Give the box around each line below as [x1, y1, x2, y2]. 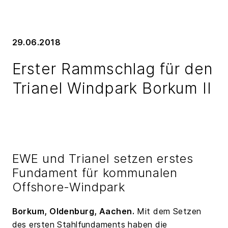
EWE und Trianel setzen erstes [12, 151, 193, 166]
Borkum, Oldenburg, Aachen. [12, 206, 135, 216]
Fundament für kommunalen [12, 165, 178, 180]
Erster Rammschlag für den [12, 59, 214, 78]
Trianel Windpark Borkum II [12, 78, 212, 97]
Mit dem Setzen [134, 206, 202, 216]
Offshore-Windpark [12, 179, 126, 194]
